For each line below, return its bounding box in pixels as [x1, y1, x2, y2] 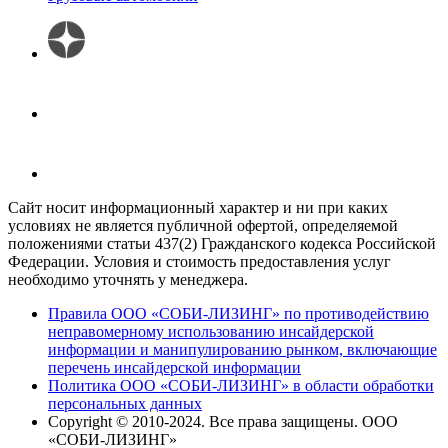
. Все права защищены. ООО [201, 412, 398, 430]
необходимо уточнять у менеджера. [8, 270, 248, 288]
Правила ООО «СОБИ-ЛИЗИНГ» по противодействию [48, 304, 429, 322]
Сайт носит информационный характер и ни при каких [8, 198, 388, 216]
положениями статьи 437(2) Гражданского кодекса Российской [8, 234, 436, 252]
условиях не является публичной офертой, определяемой [8, 216, 398, 234]
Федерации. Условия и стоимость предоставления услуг [8, 252, 391, 270]
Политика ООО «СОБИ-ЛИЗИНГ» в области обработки [48, 376, 434, 394]
